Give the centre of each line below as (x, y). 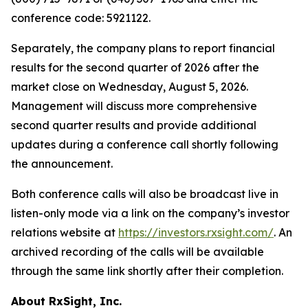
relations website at (65, 233)
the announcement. (62, 164)
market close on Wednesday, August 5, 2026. (130, 87)
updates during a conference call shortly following (145, 145)
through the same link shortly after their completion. (147, 271)
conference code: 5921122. (81, 18)
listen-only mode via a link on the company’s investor (150, 213)
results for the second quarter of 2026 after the (135, 68)
